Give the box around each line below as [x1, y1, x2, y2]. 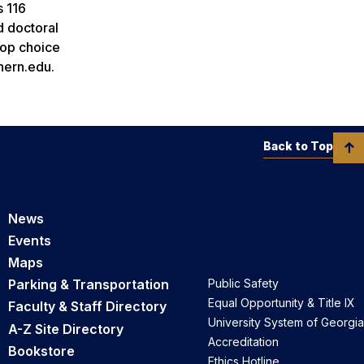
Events [8, 232, 51, 249]
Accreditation [208, 335, 279, 349]
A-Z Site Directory [8, 320, 123, 337]
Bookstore [8, 342, 75, 359]
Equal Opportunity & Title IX [208, 296, 355, 310]
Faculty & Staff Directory [8, 298, 167, 315]
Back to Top [263, 138, 333, 153]
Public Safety [208, 276, 279, 291]
